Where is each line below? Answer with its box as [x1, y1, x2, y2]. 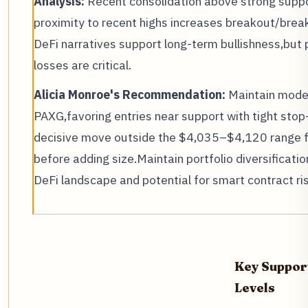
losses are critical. [34, 57, 131, 74]
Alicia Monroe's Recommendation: [34, 87, 225, 103]
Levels [234, 280, 276, 296]
